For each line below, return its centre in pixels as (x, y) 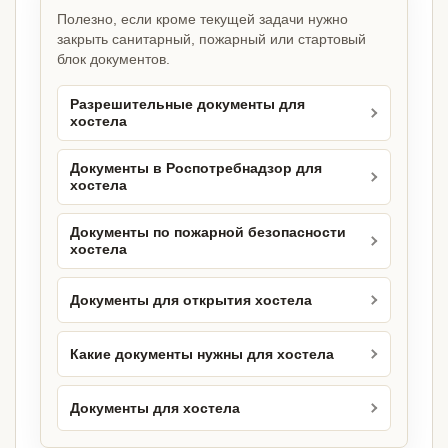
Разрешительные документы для (187, 105)
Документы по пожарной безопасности (208, 233)
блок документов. (113, 59)
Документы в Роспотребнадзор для (196, 169)
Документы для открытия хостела (191, 300)
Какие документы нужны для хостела (202, 354)
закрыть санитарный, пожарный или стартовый (211, 39)
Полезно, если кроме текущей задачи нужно (202, 19)
